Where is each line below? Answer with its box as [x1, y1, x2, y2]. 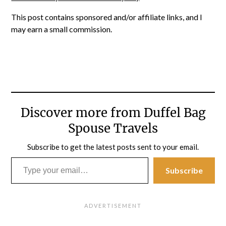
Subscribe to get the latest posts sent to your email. [27, 142, 199, 152]
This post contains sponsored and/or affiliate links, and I [11, 12, 203, 22]
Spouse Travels [68, 121, 158, 137]
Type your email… [11, 152, 37, 162]
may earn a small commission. [11, 24, 112, 34]
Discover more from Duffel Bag [20, 105, 206, 121]
